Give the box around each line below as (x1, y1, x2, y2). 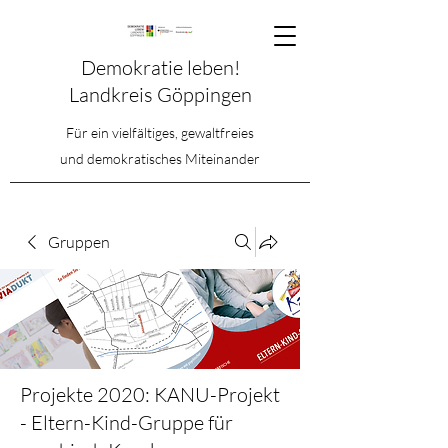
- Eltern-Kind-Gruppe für (20, 410, 233, 435)
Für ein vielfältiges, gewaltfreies (66, 124, 254, 141)
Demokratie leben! (80, 55, 240, 80)
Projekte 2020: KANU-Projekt (20, 382, 280, 407)
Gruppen (48, 232, 110, 252)
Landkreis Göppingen (68, 82, 252, 107)
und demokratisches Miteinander (60, 150, 260, 167)
